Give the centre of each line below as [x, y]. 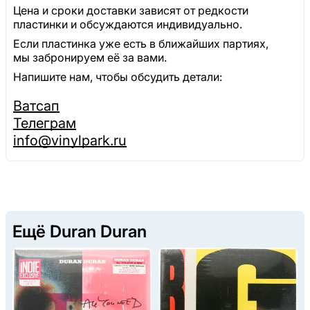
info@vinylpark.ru [70, 141]
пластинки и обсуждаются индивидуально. [128, 25]
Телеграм [45, 124]
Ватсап [36, 106]
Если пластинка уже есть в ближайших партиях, [141, 44]
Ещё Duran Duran [80, 232]
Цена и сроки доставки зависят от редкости [131, 11]
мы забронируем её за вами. [90, 58]
